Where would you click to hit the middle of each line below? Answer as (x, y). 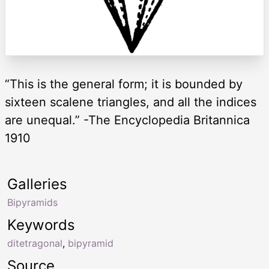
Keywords (41, 225)
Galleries (37, 184)
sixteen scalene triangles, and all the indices (131, 102)
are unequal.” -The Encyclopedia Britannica (127, 120)
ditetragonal (35, 243)
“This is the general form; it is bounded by (124, 84)
